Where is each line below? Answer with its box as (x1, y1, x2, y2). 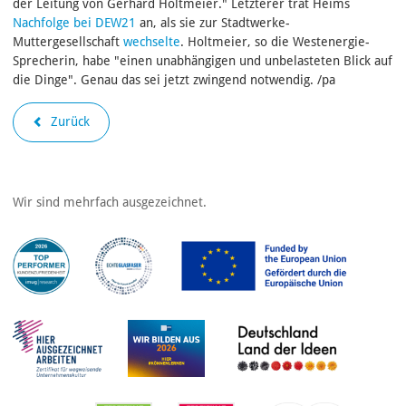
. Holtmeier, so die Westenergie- (180, 34, 370, 49)
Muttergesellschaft (13, 34, 123, 49)
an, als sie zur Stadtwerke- (136, 14, 290, 30)
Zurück (46, 114, 90, 130)
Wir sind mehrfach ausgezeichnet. (13, 194, 207, 209)
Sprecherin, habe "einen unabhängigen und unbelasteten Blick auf (13, 53, 392, 68)
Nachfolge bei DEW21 (13, 14, 136, 30)
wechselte (123, 34, 180, 49)
